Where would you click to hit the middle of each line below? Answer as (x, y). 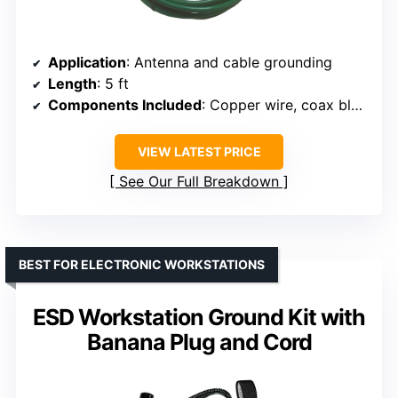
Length (72, 83)
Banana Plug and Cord (199, 342)
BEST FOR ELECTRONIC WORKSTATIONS (142, 264)
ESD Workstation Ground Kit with (199, 317)
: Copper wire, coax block (276, 104)
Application (87, 62)
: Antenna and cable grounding (229, 62)
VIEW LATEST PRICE (199, 151)
